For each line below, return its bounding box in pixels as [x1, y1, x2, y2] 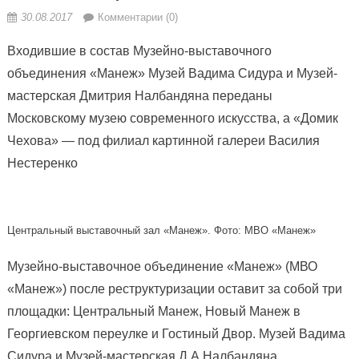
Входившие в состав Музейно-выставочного [6, 44, 272, 58]
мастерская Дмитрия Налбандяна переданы [6, 89, 272, 103]
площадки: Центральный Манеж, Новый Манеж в [6, 305, 301, 319]
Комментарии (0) [97, 11, 178, 24]
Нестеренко [6, 156, 78, 171]
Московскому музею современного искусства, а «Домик [6, 111, 338, 126]
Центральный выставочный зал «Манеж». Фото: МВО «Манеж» [6, 224, 316, 237]
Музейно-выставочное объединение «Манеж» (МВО [6, 260, 317, 274]
